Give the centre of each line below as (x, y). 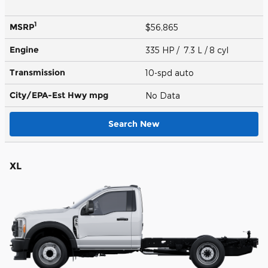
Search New (134, 124)
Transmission (37, 72)
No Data (165, 95)
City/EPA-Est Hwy (49, 95)
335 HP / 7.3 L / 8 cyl (188, 50)
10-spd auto (171, 72)
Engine (24, 49)
